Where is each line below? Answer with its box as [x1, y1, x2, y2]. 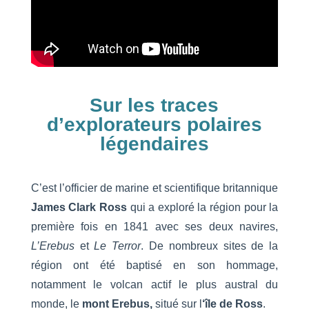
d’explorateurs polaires [46, 113, 262, 135]
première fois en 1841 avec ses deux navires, [30, 220, 279, 232]
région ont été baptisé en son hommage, [30, 259, 279, 271]
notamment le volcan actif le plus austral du [30, 278, 279, 290]
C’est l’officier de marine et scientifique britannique [30, 181, 279, 194]
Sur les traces [90, 94, 219, 116]
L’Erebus [30, 239, 74, 252]
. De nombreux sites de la [141, 239, 279, 252]
